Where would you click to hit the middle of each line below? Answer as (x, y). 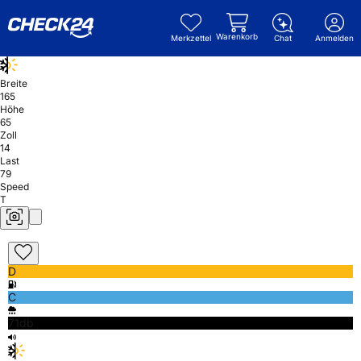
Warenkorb (237, 36)
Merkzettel (191, 38)
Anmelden (334, 38)
